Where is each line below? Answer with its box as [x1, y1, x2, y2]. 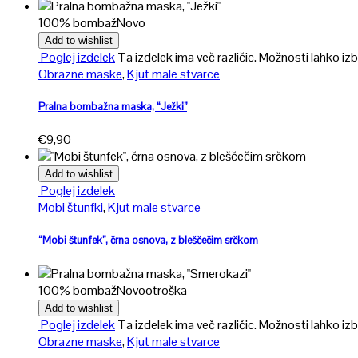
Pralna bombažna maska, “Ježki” [38, 100, 187, 114]
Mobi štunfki [38, 199, 103, 217]
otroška [145, 281, 187, 299]
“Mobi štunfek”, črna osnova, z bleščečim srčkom [38, 233, 258, 248]
